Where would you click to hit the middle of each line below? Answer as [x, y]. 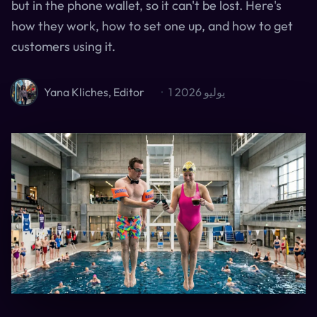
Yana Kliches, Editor [94, 92]
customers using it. [63, 46]
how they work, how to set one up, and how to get [152, 26]
